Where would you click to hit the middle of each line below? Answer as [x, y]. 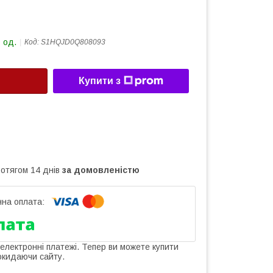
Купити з [100, 81]
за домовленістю [101, 170]
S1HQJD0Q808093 [73, 42]
